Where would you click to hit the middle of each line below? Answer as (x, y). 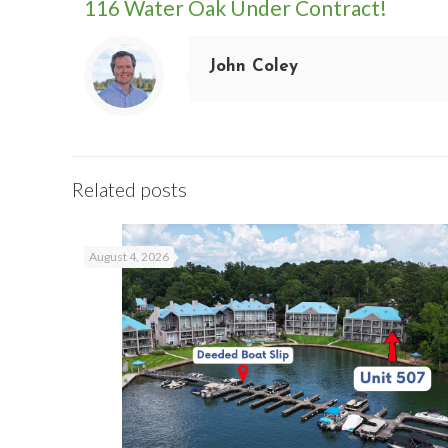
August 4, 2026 (129, 256)
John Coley (253, 66)
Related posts (129, 189)
